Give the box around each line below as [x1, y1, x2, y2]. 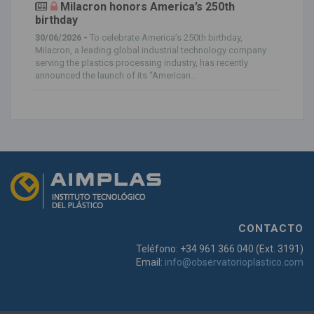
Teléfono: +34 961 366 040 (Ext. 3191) [136, 243, 303, 254]
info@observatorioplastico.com [165, 257, 303, 268]
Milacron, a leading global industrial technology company [35, 44, 266, 55]
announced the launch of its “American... [35, 69, 197, 81]
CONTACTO [238, 222, 303, 235]
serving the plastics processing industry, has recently [35, 57, 248, 68]
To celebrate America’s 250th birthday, [90, 32, 243, 43]
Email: [136, 257, 165, 268]
